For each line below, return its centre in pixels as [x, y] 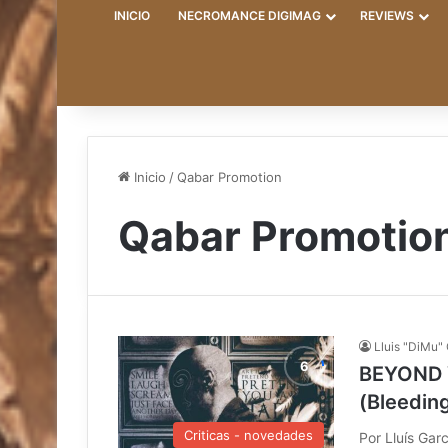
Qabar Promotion [229, 176]
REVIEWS [386, 15]
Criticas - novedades [248, 434]
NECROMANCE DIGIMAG [249, 15]
